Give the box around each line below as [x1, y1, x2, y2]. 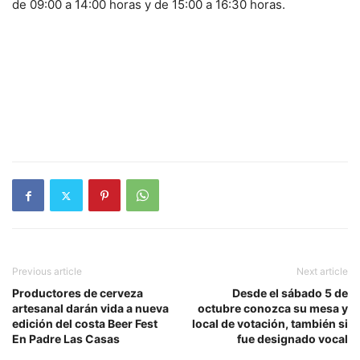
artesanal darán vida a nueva [12, 301, 169, 316]
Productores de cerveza [12, 286, 143, 301]
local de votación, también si [192, 317, 348, 331]
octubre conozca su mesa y [198, 301, 348, 316]
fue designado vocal [237, 332, 348, 346]
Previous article [12, 265, 82, 278]
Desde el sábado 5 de [232, 286, 348, 301]
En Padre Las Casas [12, 332, 120, 346]
